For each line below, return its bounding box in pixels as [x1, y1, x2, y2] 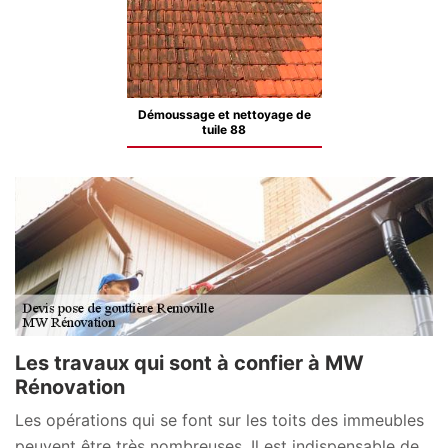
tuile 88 [202, 122, 246, 137]
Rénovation [15, 374, 125, 399]
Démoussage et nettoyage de [137, 107, 311, 122]
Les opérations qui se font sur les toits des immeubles [15, 409, 424, 430]
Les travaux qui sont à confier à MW [15, 350, 364, 375]
